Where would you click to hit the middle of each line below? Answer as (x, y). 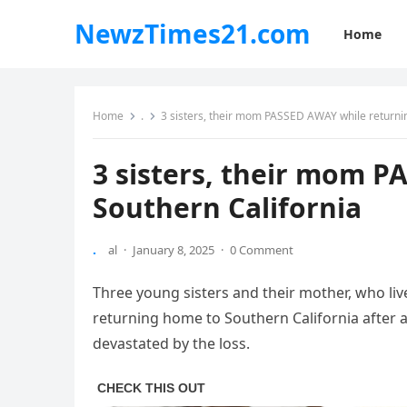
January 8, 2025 (174, 250)
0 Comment (262, 250)
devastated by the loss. (171, 343)
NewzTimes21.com (193, 34)
